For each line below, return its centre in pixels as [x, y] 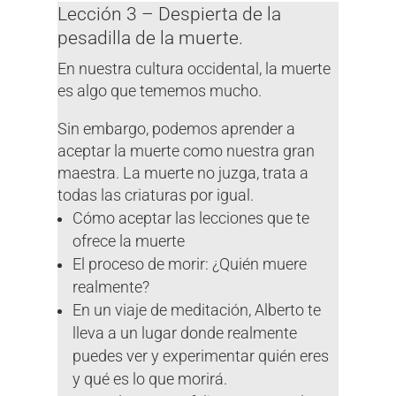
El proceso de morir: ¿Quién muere [190, 264]
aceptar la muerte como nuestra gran [186, 151]
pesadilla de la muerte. [150, 37]
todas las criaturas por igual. [155, 195]
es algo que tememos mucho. [159, 91]
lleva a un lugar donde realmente [185, 333]
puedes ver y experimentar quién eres [201, 356]
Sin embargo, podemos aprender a [176, 129]
